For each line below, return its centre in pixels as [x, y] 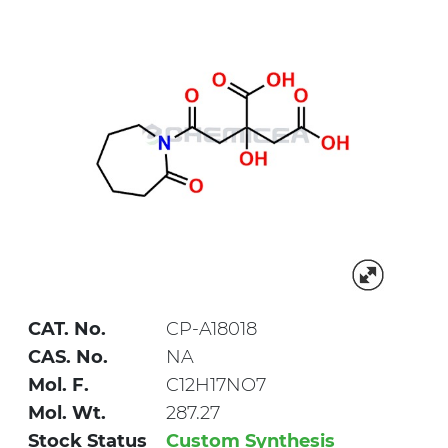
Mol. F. [58, 385]
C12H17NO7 [216, 385]
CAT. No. [67, 329]
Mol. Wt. [67, 413]
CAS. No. [68, 357]
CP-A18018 [211, 329]
